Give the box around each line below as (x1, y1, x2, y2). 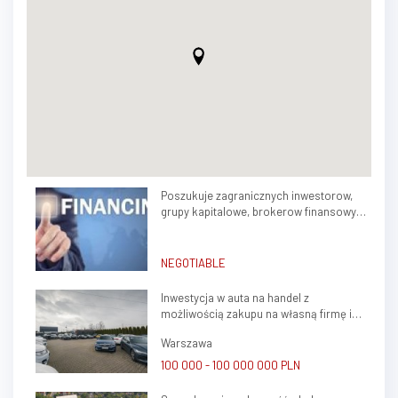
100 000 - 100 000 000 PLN (160, 358, 300, 373)
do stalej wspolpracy (160, 219, 266, 235)
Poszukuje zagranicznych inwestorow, (160, 187, 353, 203)
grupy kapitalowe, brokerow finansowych (160, 203, 369, 219)
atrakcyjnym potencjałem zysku (160, 322, 322, 338)
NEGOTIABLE (160, 256, 226, 271)
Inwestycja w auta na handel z (160, 291, 309, 306)
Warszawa (160, 336, 212, 351)
